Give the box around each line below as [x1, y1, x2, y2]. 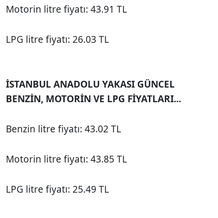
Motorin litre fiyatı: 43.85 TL [6, 152, 127, 165]
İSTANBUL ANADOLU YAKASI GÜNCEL [6, 77, 175, 91]
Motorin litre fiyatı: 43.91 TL [6, 2, 127, 16]
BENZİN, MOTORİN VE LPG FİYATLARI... [6, 92, 181, 105]
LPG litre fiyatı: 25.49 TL [6, 182, 109, 196]
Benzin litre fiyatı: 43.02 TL [6, 122, 121, 135]
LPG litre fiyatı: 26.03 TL [6, 33, 109, 46]
